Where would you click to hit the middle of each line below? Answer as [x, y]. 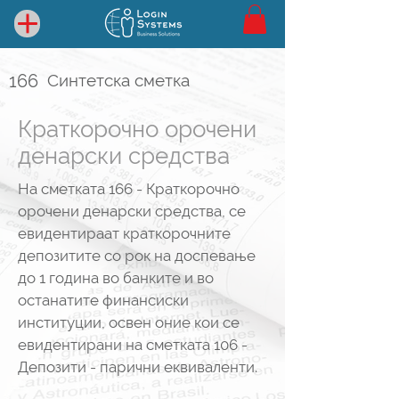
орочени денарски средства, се [132, 212]
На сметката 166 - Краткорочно [129, 189]
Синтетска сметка [118, 81]
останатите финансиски [103, 301]
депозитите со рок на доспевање [137, 256]
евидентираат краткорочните [124, 234]
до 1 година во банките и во [116, 278]
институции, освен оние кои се [129, 323]
